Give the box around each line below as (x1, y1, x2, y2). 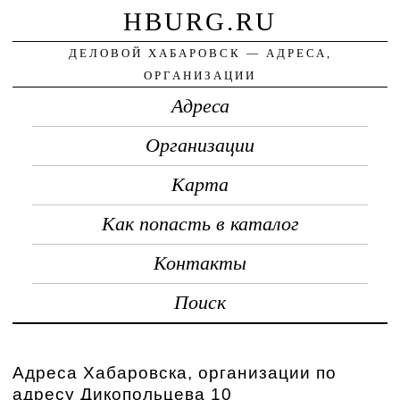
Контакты (154, 252, 246, 274)
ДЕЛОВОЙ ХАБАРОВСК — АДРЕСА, (68, 46, 332, 60)
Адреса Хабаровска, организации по (12, 362, 337, 382)
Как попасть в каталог (101, 212, 299, 235)
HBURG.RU (123, 6, 277, 36)
